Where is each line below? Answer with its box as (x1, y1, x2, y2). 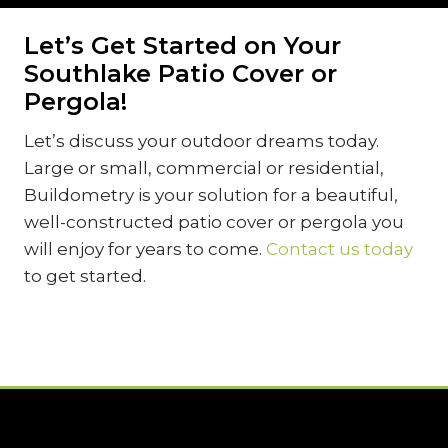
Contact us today (266, 239, 413, 260)
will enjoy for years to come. (24, 239, 266, 260)
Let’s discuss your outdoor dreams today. (24, 131, 379, 152)
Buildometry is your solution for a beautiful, (24, 185, 398, 206)
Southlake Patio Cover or (24, 59, 337, 89)
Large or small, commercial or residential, (24, 158, 384, 179)
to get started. (24, 266, 146, 287)
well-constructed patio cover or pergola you (24, 212, 404, 233)
